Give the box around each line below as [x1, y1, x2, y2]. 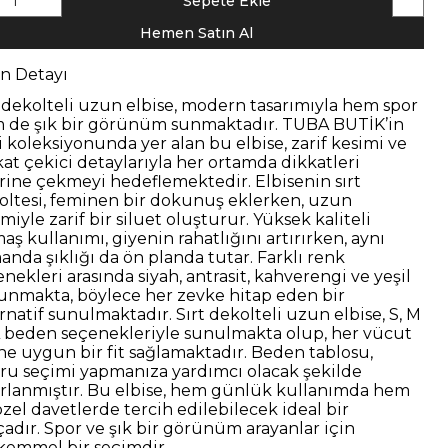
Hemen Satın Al [139, 24, 253, 42]
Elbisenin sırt [255, 172, 362, 191]
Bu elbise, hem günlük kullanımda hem [87, 381, 411, 400]
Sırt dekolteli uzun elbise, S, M [176, 305, 422, 324]
